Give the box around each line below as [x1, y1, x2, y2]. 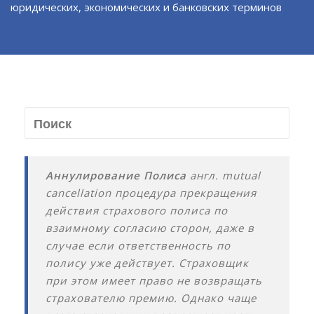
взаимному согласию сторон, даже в [46, 221, 255, 235]
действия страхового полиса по [46, 203, 228, 217]
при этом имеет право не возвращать [46, 273, 263, 287]
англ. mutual [186, 168, 261, 182]
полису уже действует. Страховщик [46, 256, 250, 270]
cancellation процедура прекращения [46, 186, 257, 200]
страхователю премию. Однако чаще [46, 291, 257, 305]
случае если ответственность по [46, 238, 231, 252]
